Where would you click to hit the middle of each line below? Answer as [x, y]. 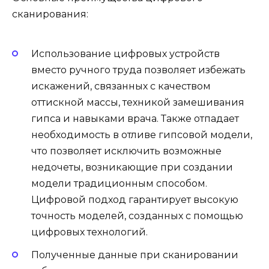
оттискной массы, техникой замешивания [138, 102]
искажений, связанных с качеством [121, 86]
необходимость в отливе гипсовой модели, [142, 134]
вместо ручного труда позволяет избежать [138, 70]
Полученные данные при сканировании [135, 255]
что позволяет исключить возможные [126, 151]
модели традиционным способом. [119, 183]
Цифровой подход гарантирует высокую [135, 199]
